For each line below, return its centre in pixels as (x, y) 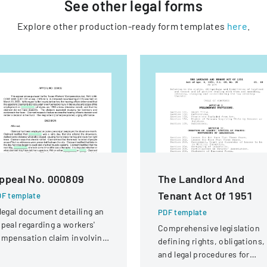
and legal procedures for (204, 254)
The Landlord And (201, 179)
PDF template (182, 212)
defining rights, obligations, (212, 241)
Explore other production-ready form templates (121, 26)
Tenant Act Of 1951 (206, 195)
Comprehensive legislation (209, 228)
